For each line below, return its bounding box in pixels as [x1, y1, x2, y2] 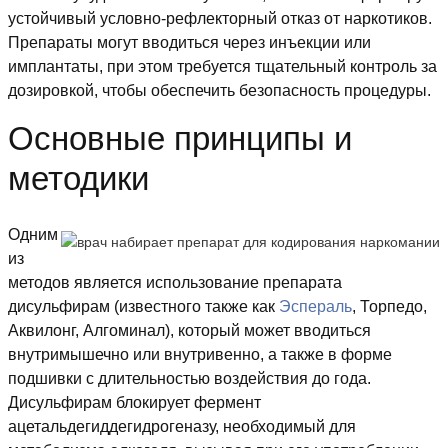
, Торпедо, [352, 298, 427, 316]
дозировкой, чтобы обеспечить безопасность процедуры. [8, 82, 431, 100]
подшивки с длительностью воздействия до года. [8, 370, 371, 388]
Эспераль [279, 298, 352, 316]
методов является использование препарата [8, 274, 342, 292]
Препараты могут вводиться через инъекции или [8, 34, 371, 52]
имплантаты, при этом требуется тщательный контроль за [8, 58, 437, 76]
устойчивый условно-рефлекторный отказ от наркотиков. [8, 10, 432, 28]
